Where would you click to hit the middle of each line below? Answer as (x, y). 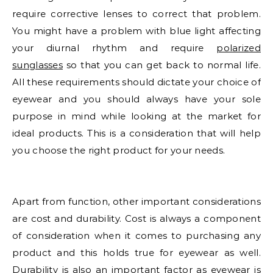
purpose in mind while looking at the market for (136, 116)
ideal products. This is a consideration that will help (136, 133)
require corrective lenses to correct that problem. (136, 14)
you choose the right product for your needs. (119, 151)
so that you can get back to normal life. (162, 65)
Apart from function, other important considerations (136, 202)
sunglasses (38, 65)
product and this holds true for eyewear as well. (136, 253)
